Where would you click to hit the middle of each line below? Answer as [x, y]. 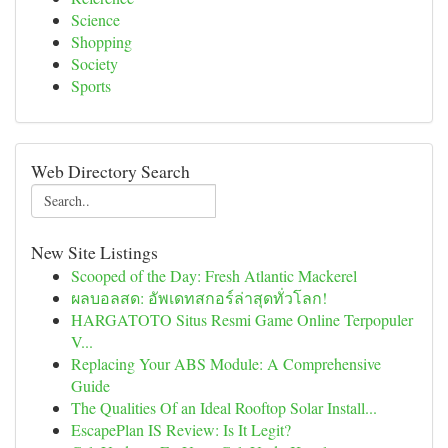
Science [95, 19]
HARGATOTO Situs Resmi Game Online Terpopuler [242, 319]
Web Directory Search [110, 171]
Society [94, 63]
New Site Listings [94, 252]
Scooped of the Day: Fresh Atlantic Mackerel [214, 275]
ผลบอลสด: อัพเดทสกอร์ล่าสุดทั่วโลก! [199, 297]
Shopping [101, 41]
